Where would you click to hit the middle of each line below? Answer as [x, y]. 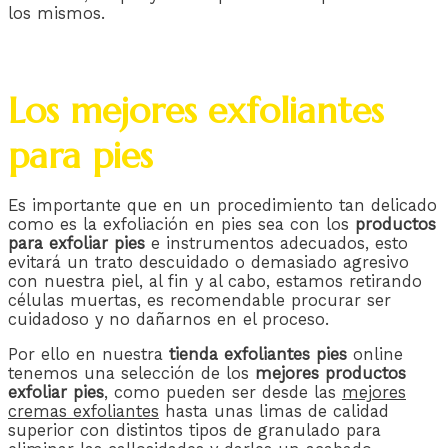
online [375, 355]
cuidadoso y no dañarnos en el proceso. [168, 319]
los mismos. [56, 13]
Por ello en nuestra [88, 355]
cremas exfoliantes [83, 412]
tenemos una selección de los [131, 374]
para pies [80, 155]
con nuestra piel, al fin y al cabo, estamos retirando [215, 281]
